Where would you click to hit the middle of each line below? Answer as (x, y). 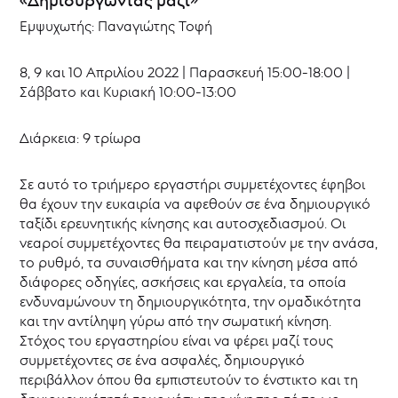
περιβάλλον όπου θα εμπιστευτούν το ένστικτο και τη (189, 379)
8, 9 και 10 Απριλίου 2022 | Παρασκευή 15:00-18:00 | (185, 72)
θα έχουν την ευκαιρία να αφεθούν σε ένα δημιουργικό (195, 203)
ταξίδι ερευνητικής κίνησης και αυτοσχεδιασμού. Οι (183, 223)
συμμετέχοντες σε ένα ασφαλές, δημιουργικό (163, 359)
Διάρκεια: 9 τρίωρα (81, 137)
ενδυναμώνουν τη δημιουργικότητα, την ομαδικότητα (191, 301)
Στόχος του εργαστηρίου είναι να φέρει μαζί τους (177, 340)
